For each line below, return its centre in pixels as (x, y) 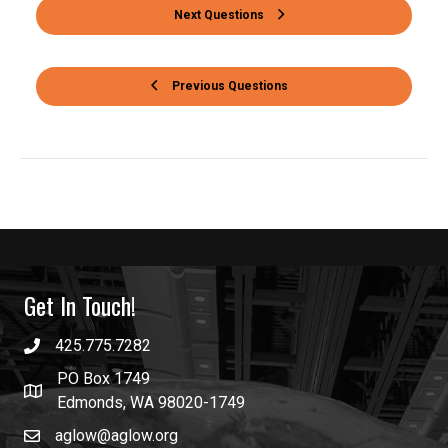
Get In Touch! (80, 304)
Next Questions (218, 14)
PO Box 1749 (103, 378)
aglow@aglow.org (116, 435)
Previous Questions (229, 85)
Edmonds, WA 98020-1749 (151, 402)
